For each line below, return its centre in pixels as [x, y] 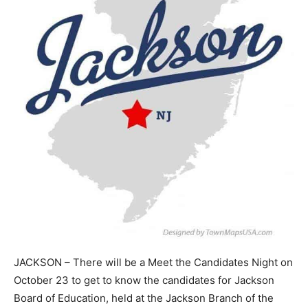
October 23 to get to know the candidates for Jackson [144, 280]
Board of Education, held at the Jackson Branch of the [144, 298]
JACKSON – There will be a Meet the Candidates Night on [153, 263]
